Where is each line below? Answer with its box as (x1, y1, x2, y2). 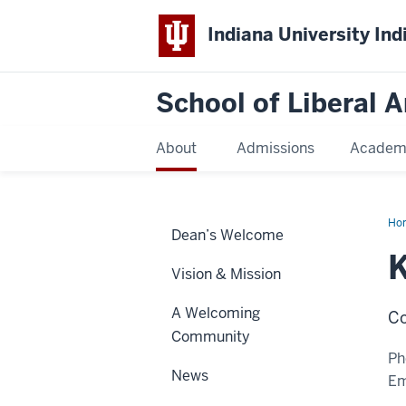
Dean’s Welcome (171, 225, 284, 245)
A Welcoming (171, 303, 260, 323)
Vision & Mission (171, 264, 281, 284)
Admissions (236, 138, 314, 158)
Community (171, 326, 250, 346)
